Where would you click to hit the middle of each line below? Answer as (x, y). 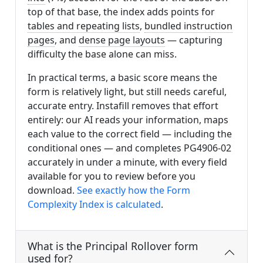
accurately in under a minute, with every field (127, 162)
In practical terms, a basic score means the (122, 78)
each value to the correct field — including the (130, 134)
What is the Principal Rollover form (113, 246)
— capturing (194, 40)
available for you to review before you (112, 176)
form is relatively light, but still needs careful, (127, 92)
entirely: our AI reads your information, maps (128, 120)
